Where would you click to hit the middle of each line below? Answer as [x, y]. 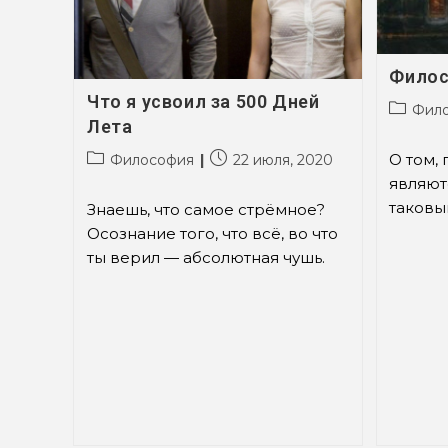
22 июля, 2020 [282, 160]
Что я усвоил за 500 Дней [203, 102]
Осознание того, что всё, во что [212, 234]
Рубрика [117, 158]
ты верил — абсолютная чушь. [205, 258]
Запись [233, 158]
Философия [151, 160]
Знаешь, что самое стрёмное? [205, 210]
